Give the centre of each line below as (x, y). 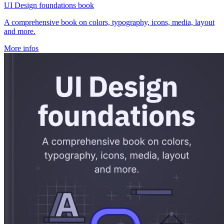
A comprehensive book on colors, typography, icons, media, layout (109, 22)
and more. (20, 31)
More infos (21, 48)
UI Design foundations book (49, 5)
